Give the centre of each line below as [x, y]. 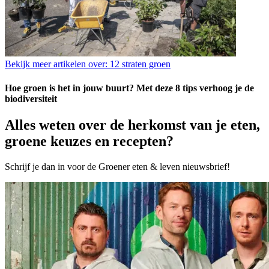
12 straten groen [139, 64]
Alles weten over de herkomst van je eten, [132, 125]
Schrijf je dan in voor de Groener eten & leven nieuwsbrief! [117, 166]
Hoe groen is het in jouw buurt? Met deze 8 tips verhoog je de [129, 88]
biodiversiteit [31, 98]
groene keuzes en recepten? [89, 141]
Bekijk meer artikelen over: [56, 64]
